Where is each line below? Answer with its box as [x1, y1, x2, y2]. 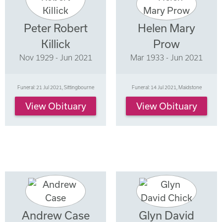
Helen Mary [138, 22, 195, 35]
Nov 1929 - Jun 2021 [19, 53, 92, 62]
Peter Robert [23, 22, 88, 35]
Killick [41, 38, 70, 51]
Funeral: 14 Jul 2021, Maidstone [131, 84, 202, 91]
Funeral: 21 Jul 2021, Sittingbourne [17, 84, 94, 91]
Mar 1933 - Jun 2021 [130, 53, 203, 62]
